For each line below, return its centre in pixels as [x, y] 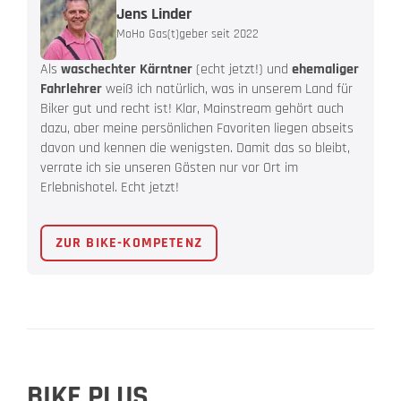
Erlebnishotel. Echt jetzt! [110, 188]
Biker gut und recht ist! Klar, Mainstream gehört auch [192, 109]
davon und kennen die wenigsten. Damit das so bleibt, [195, 149]
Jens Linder [154, 13]
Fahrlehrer [71, 90]
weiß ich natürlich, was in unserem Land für [227, 90]
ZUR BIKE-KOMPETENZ [129, 243]
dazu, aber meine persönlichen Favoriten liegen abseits [197, 129]
